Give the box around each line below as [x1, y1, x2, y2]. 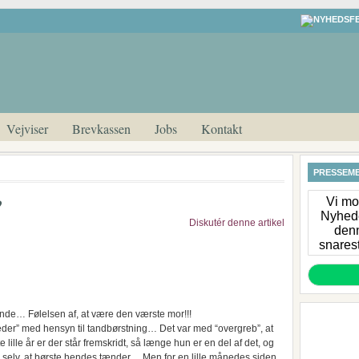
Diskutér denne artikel [189, 217, 284, 228]
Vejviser [6, 120, 48, 137]
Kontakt [201, 120, 242, 137]
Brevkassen [72, 120, 131, 137]
